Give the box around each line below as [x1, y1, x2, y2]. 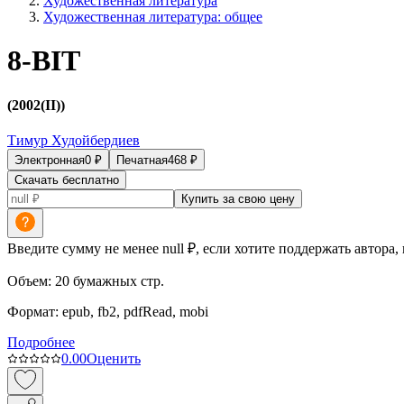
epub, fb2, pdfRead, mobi [62, 304, 208, 320]
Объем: [7, 273, 51, 289]
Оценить [87, 351, 141, 367]
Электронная [14, 153, 85, 168]
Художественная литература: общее [43, 9, 262, 24]
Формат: [7, 304, 59, 320]
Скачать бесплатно [14, 173, 119, 188]
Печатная [116, 153, 168, 168]
